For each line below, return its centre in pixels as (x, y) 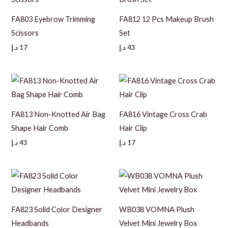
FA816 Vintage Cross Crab (163, 114)
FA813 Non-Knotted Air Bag (59, 114)
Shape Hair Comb (40, 128)
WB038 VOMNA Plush (157, 209)
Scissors (25, 33)
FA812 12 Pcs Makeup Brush (166, 19)
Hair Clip (133, 128)
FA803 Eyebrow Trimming (53, 19)
